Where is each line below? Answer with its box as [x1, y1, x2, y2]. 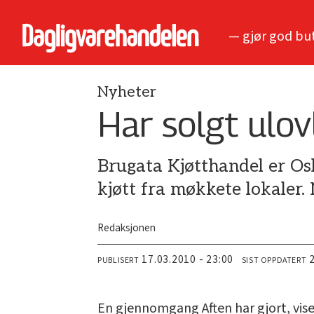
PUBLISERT [97, 254, 139, 267]
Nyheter [97, 83, 157, 101]
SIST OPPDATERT [241, 254, 307, 267]
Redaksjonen [97, 220, 156, 236]
